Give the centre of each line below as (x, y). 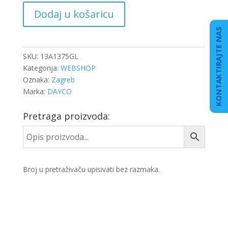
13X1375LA (41, 30)
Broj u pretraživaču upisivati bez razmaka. (91, 169)
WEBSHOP (78, 68)
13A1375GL (59, 56)
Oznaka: (37, 80)
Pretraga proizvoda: (66, 116)
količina (34, 42)
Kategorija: (41, 68)
